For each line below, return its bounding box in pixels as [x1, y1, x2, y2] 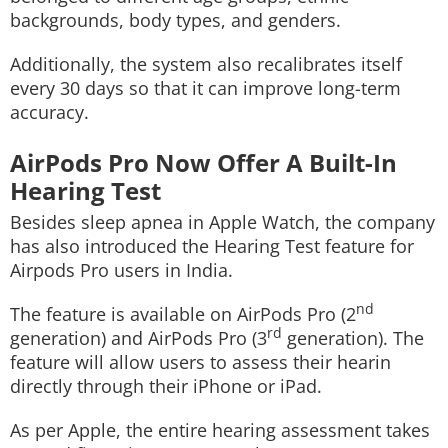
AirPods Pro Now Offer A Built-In [10, 146, 397, 179]
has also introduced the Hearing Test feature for [10, 234, 414, 258]
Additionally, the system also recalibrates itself [10, 52, 402, 76]
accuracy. [10, 100, 89, 124]
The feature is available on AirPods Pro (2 [10, 302, 356, 326]
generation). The [282, 326, 424, 350]
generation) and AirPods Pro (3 [10, 326, 267, 350]
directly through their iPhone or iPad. [10, 374, 322, 398]
